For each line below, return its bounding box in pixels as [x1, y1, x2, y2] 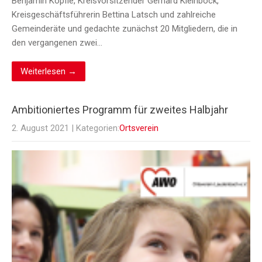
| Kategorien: [71, 123, 119, 134]
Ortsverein [119, 123, 158, 134]
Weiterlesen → [20, 66, 77, 77]
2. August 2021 [12, 123, 69, 134]
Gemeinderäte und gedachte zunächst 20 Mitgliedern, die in [12, 23, 237, 35]
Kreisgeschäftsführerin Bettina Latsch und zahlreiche [12, 9, 216, 20]
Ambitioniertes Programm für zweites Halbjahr [12, 104, 228, 116]
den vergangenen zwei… [12, 37, 102, 49]
